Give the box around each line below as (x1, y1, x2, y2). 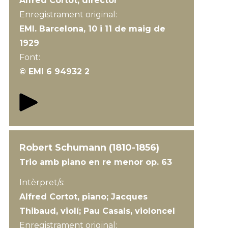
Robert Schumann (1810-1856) (19, 142, 159, 153)
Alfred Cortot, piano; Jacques (19, 192, 148, 202)
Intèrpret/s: (19, 178, 65, 187)
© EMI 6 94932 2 (19, 67, 90, 76)
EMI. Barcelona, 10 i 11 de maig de (19, 24, 165, 34)
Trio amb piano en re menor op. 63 (19, 157, 172, 167)
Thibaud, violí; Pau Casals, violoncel (19, 206, 175, 216)
